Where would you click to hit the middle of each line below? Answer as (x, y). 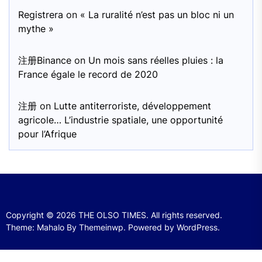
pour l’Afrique (47, 134)
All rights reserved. (187, 215)
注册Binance (45, 60)
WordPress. (198, 227)
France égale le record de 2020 (88, 74)
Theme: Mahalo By (42, 227)
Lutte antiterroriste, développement (132, 106)
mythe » (36, 28)
